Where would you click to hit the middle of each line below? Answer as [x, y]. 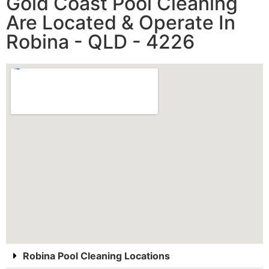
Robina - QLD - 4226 [100, 42]
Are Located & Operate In [121, 23]
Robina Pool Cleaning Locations [96, 256]
